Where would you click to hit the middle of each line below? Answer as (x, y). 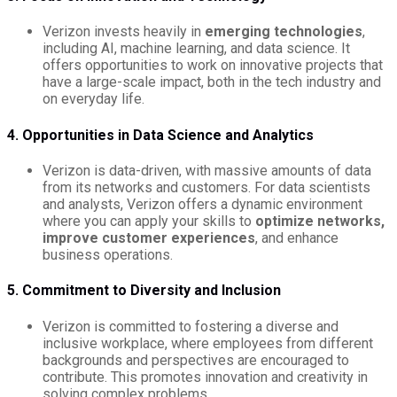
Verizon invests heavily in (124, 32)
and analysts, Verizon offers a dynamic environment (202, 204)
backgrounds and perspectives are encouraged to (196, 360)
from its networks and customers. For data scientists (206, 187)
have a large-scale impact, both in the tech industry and (212, 82)
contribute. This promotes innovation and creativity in (205, 377)
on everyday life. (93, 99)
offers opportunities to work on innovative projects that (213, 66)
